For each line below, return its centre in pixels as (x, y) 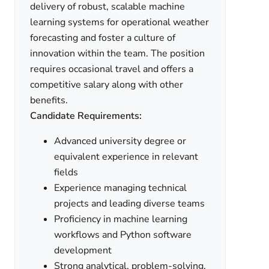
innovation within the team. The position (118, 53)
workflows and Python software (123, 235)
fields (66, 172)
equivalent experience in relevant (126, 157)
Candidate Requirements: (86, 116)
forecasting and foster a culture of (103, 38)
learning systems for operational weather (120, 22)
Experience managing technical (121, 188)
